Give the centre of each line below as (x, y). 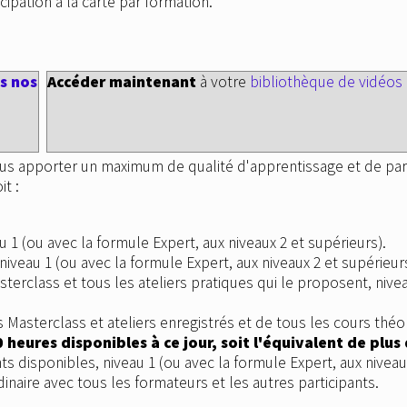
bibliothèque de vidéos (327, 82)
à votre (223, 82)
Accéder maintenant (122, 82)
